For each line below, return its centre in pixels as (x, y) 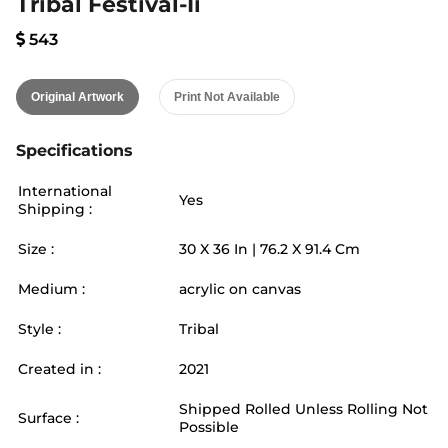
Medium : (51, 289)
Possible (209, 427)
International (65, 191)
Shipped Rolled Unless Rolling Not (303, 409)
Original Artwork (77, 97)
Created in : (59, 369)
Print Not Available (227, 97)
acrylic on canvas (240, 289)
